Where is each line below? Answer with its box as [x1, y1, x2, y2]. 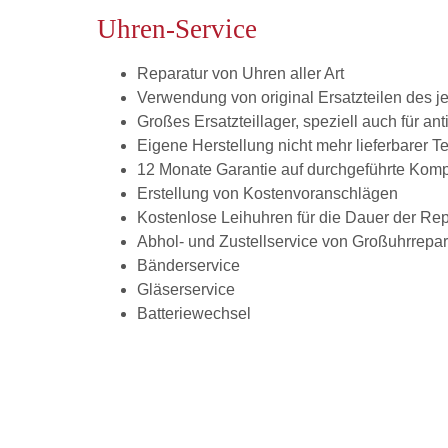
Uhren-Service [97, 14, 257, 45]
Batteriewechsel [137, 305, 251, 323]
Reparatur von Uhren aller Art [137, 65, 344, 83]
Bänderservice [137, 257, 240, 275]
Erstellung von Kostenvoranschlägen [137, 185, 398, 203]
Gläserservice [137, 281, 235, 299]
